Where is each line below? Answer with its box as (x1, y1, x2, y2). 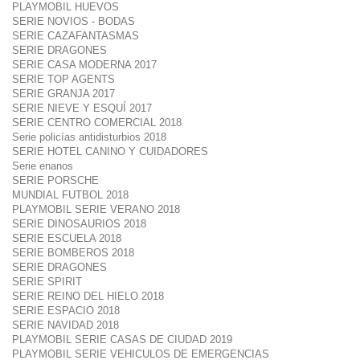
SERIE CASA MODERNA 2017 (12, 59, 157, 71)
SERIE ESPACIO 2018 (12, 305, 120, 317)
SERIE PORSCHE (12, 174, 99, 186)
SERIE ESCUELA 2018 (12, 232, 121, 244)
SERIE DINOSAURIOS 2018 (12, 218, 146, 230)
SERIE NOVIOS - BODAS (12, 15, 135, 27)
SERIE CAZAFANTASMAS (12, 30, 139, 42)
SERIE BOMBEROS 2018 (12, 247, 134, 259)
